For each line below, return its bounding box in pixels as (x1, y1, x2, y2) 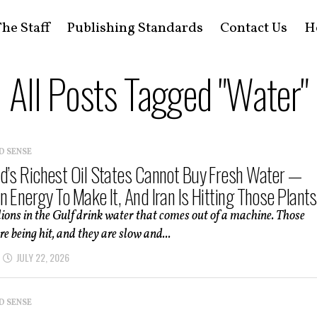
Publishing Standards (66, 18, 203, 38)
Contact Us (219, 18, 287, 38)
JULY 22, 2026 (16, 250, 69, 265)
